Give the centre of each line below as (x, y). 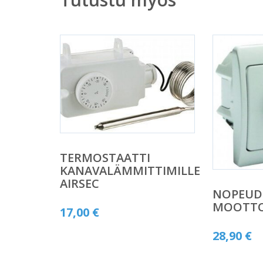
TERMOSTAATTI (105, 158)
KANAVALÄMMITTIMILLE (130, 171)
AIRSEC (80, 184)
